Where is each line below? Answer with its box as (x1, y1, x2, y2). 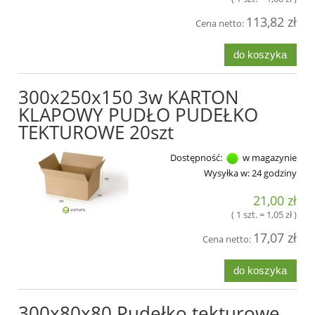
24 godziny (252, 166, 297, 179)
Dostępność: (170, 150, 222, 164)
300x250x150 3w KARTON (18, 84, 239, 110)
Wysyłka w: (204, 166, 250, 179)
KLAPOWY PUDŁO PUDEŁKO (18, 101, 258, 127)
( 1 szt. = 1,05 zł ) (231, 208, 297, 221)
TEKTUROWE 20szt (18, 119, 174, 145)
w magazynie (240, 150, 297, 164)
